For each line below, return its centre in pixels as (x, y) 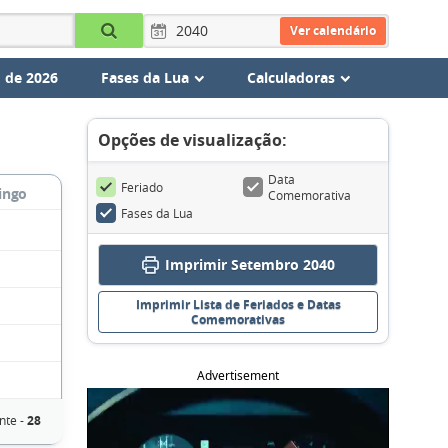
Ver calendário (332, 30)
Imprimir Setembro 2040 (249, 264)
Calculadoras (290, 77)
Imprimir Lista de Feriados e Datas (238, 304)
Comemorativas (238, 319)
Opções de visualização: (192, 140)
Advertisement (238, 375)
